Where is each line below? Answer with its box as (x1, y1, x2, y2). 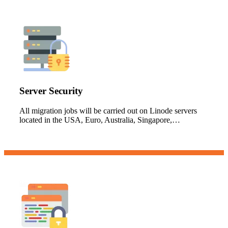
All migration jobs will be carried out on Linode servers (19, 106, 197, 116)
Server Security (19, 85, 83, 97)
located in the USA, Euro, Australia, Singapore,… (19, 116, 180, 125)
